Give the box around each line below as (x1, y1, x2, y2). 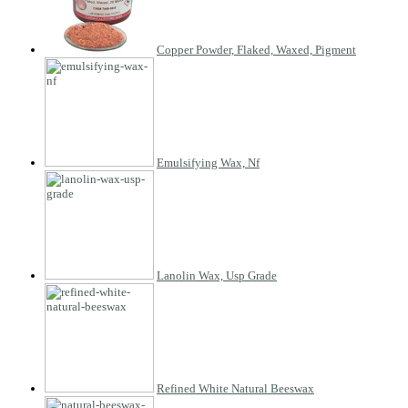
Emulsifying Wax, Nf (157, 155, 260, 169)
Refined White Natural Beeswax (157, 381, 314, 395)
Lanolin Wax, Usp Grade (157, 268, 277, 282)
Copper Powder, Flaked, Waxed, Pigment (157, 42, 356, 56)
